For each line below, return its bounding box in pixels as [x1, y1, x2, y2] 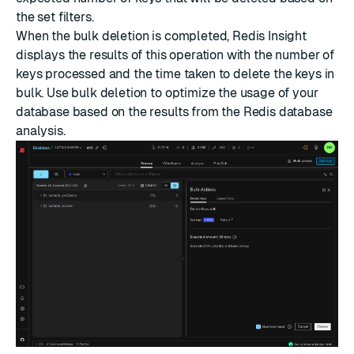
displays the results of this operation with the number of [16, 47, 334, 63]
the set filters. [16, 9, 94, 25]
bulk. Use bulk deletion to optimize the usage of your [16, 85, 318, 101]
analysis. [16, 123, 66, 139]
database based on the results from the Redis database [16, 104, 333, 120]
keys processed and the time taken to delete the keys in [16, 66, 335, 82]
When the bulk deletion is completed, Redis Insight [16, 28, 307, 44]
